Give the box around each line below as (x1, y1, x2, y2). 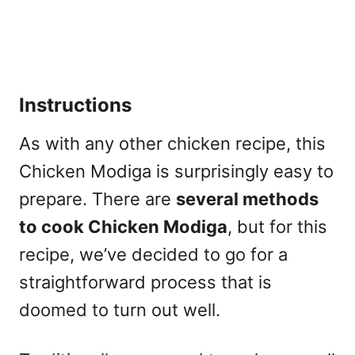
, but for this (227, 216, 327, 237)
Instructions (19, 93, 132, 116)
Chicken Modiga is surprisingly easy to (19, 160, 334, 181)
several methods (176, 188, 319, 209)
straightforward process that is (19, 271, 272, 292)
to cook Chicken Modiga (19, 216, 227, 237)
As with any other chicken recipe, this (19, 132, 326, 154)
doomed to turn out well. (19, 299, 225, 320)
